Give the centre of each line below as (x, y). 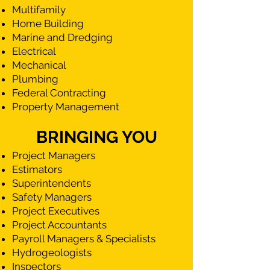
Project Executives (56, 211)
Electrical (34, 51)
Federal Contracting (59, 93)
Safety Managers (52, 197)
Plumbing (35, 79)
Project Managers (54, 155)
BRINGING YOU (96, 137)
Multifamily (39, 10)
